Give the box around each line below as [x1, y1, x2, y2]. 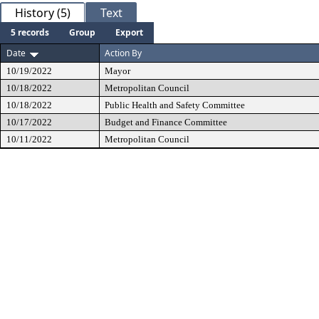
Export [115, 26, 143, 38]
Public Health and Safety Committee [105, 100, 245, 110]
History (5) [15, 5, 70, 21]
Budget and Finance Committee [105, 117, 227, 127]
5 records [11, 26, 49, 38]
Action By [105, 47, 142, 59]
